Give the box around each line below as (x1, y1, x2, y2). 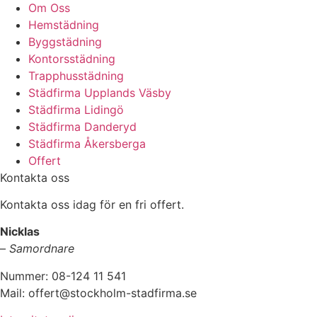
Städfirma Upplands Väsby (28, 85, 171, 100)
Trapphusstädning (28, 68, 124, 83)
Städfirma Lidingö (28, 102, 124, 117)
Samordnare (9, 241, 74, 256)
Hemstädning (28, 17, 99, 32)
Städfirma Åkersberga (28, 136, 146, 151)
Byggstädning (28, 34, 102, 49)
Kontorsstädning (28, 51, 115, 66)
